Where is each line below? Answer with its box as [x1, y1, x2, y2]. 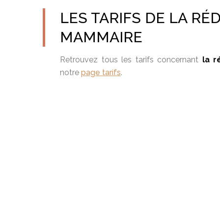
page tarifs [81, 68, 121, 77]
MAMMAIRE [60, 28, 142, 46]
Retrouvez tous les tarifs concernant [60, 55, 202, 64]
